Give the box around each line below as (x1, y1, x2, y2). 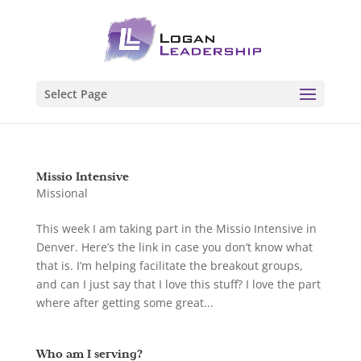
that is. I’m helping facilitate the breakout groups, (35, 258, 303, 273)
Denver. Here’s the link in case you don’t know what (35, 239, 313, 255)
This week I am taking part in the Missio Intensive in (35, 221, 317, 236)
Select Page (44, 86, 107, 102)
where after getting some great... (35, 295, 214, 310)
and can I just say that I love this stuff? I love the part (35, 276, 321, 292)
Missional (35, 185, 88, 201)
